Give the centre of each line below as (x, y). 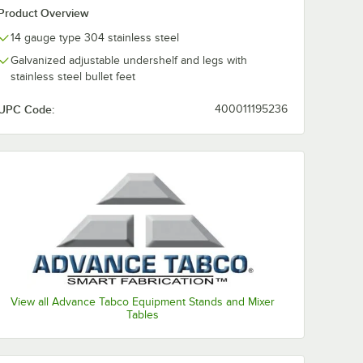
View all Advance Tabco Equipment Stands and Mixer (143, 301)
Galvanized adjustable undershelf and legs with (129, 60)
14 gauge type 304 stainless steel (95, 38)
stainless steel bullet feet (73, 77)
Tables (143, 314)
